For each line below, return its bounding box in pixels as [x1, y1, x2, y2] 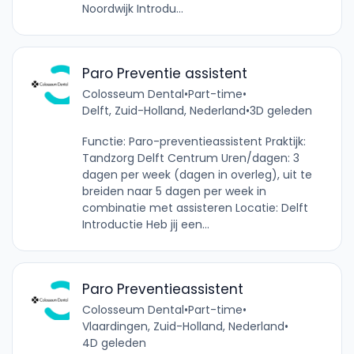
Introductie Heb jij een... [81, 217, 209, 233]
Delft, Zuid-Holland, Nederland [81, 103, 246, 119]
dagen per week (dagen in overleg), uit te [81, 167, 312, 183]
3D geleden [249, 103, 312, 119]
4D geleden [81, 335, 146, 352]
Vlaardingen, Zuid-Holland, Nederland [81, 318, 284, 335]
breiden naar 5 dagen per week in [81, 183, 266, 200]
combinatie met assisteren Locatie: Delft [81, 200, 308, 217]
